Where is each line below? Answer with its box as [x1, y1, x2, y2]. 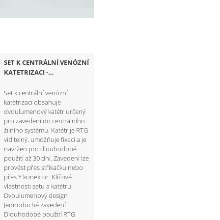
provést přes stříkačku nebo [4, 163, 83, 172]
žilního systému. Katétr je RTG [4, 125, 88, 135]
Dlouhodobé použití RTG [4, 209, 76, 219]
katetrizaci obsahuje [4, 97, 61, 107]
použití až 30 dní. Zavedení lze [4, 153, 89, 163]
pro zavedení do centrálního [4, 116, 85, 125]
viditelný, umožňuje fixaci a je [4, 135, 87, 144]
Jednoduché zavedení [4, 200, 66, 209]
